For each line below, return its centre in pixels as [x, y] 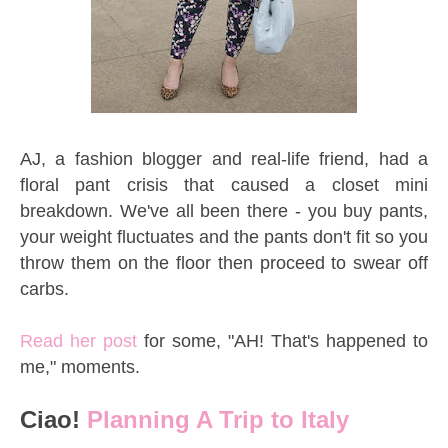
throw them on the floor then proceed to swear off [224, 262]
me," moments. [80, 366]
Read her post [78, 340]
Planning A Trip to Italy [221, 419]
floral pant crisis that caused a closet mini [224, 184]
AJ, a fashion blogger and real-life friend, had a [224, 158]
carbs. [47, 288]
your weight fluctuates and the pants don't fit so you [224, 236]
